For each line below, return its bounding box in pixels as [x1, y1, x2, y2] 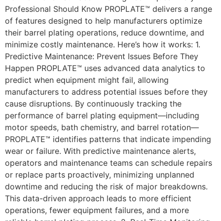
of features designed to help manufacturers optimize [5, 16, 202, 26]
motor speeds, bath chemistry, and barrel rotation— [5, 122, 199, 133]
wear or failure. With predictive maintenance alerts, [5, 146, 196, 156]
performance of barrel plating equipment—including [5, 110, 199, 121]
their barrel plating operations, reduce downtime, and [5, 28, 204, 38]
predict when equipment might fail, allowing [5, 75, 169, 85]
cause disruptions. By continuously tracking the [5, 99, 182, 109]
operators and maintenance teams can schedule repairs [5, 158, 212, 168]
